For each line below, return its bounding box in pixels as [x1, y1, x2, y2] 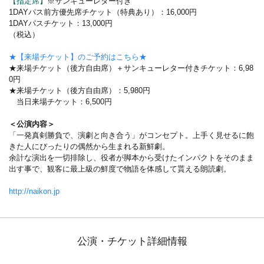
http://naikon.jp [9, 187, 60, 196]
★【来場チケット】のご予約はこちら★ [9, 52, 147, 62]
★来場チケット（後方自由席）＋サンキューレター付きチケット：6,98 [9, 64, 253, 73]
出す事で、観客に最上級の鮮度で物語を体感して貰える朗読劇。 [9, 164, 231, 174]
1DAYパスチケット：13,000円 [9, 19, 113, 28]
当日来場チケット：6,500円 [9, 97, 112, 107]
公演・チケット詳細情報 [77, 236, 187, 247]
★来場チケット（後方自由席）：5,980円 [9, 86, 150, 95]
